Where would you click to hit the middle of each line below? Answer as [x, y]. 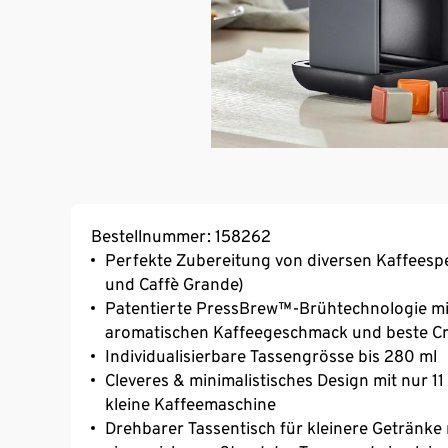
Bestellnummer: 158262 [181, 235]
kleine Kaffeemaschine [190, 403]
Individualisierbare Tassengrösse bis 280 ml [271, 355]
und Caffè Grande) [174, 283]
